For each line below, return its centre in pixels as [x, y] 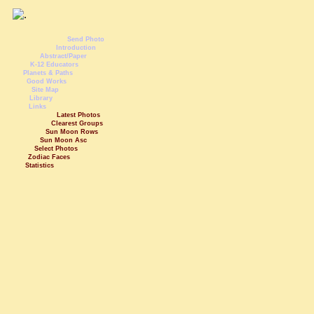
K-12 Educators [54, 64]
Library [41, 98]
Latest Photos [78, 115]
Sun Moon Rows [72, 132]
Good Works [47, 81]
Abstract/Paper [63, 56]
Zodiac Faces [49, 157]
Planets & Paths [48, 73]
